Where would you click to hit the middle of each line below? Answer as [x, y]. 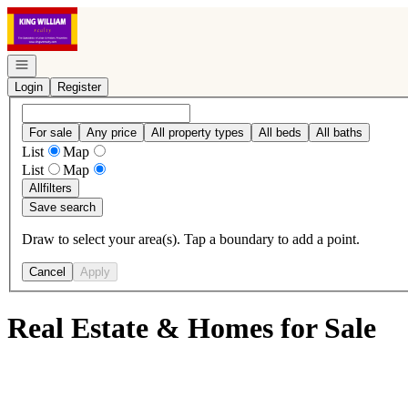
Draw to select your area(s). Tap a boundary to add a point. [191, 239]
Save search [62, 207]
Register [79, 87]
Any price [112, 132]
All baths [339, 132]
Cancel [47, 271]
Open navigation [56, 63]
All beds [280, 132]
